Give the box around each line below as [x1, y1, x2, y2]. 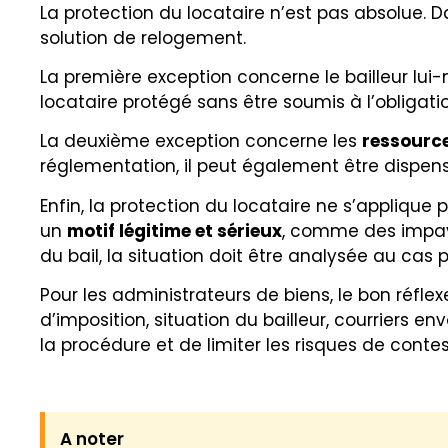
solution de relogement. [40, 25, 246, 50]
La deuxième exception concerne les [40, 129, 362, 154]
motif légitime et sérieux [67, 218, 282, 243]
